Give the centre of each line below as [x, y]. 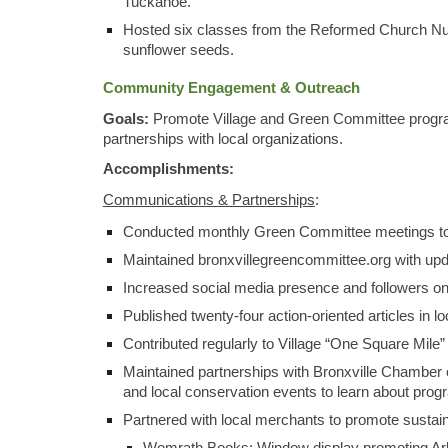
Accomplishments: [168, 169]
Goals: [125, 118]
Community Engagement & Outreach [231, 87]
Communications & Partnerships [208, 199]
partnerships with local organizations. [222, 138]
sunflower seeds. [178, 49]
